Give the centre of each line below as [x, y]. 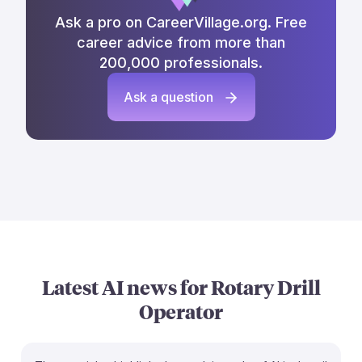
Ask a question [170, 97]
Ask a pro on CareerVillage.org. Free [181, 22]
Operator [181, 311]
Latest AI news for [126, 286]
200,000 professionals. [181, 62]
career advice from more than [181, 42]
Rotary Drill [265, 286]
